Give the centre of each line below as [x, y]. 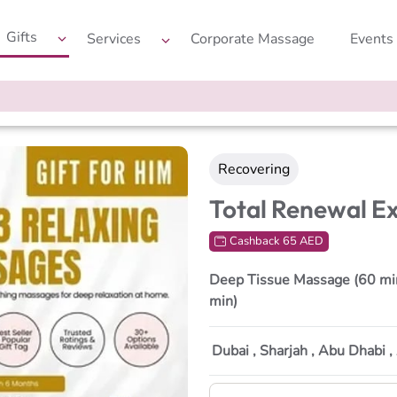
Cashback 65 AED [276, 241]
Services [114, 39]
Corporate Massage [253, 39]
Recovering [254, 169]
